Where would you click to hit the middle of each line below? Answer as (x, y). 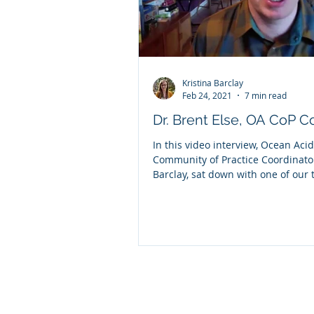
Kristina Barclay (213, 83)
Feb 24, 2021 (207, 95)
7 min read (266, 95)
